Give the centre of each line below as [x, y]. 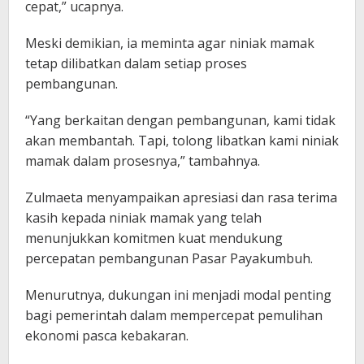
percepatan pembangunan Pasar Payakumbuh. [169, 259]
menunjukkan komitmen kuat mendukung [154, 238]
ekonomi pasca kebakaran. [107, 336]
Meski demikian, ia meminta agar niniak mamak [170, 43]
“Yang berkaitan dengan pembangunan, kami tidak [180, 121]
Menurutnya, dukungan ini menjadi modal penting [178, 295]
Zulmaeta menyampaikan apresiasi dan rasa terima [181, 198]
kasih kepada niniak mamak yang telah [143, 218]
